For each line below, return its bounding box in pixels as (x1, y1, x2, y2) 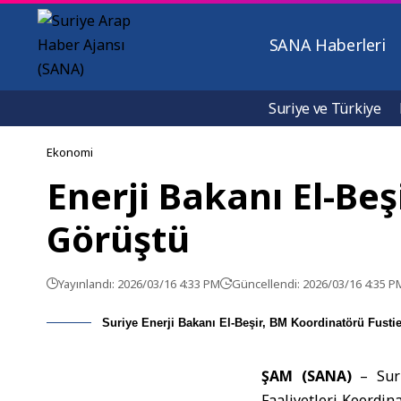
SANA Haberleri (269, 34, 386, 55)
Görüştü (47, 214, 190, 263)
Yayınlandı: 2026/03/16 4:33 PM (58, 276, 220, 292)
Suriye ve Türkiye (269, 98, 381, 118)
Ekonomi (47, 144, 93, 160)
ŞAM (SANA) (261, 366, 361, 386)
